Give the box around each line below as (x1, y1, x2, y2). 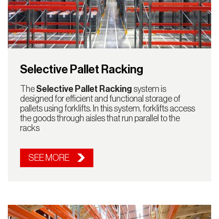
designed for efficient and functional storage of (20, 94, 180, 104)
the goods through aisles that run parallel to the (20, 114, 180, 123)
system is (131, 85, 166, 94)
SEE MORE (28, 153, 69, 163)
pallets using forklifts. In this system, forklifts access (20, 104, 195, 113)
